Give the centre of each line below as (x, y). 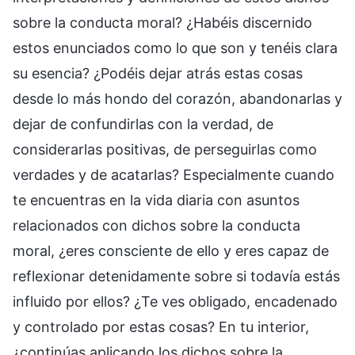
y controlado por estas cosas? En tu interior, (161, 326)
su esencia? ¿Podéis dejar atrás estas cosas (158, 73)
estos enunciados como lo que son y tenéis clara (175, 48)
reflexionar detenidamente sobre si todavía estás (176, 276)
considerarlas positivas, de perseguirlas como (165, 149)
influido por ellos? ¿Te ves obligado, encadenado (175, 301)
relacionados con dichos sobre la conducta (157, 225)
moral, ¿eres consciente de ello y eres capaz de (171, 250)
